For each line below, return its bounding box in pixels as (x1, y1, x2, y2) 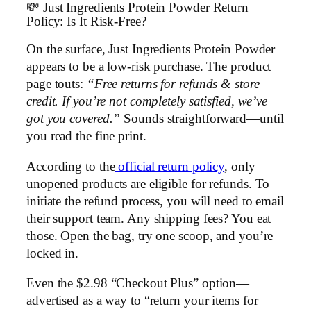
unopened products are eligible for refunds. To (26, 176, 270, 191)
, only (224, 159, 255, 174)
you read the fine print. (26, 129, 146, 144)
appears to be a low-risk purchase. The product (26, 60, 271, 74)
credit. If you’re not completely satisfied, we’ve (26, 94, 268, 109)
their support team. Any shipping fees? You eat (26, 211, 271, 226)
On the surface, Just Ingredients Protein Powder (26, 42, 276, 57)
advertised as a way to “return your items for (26, 294, 258, 308)
